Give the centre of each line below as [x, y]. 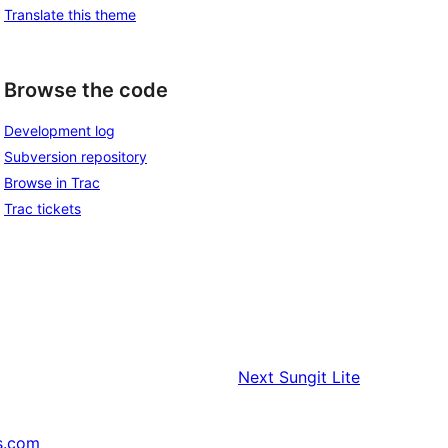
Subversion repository [75, 157]
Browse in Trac [52, 183]
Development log [59, 131]
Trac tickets [42, 209]
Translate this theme [70, 14]
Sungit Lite [319, 377]
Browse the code [86, 89]
